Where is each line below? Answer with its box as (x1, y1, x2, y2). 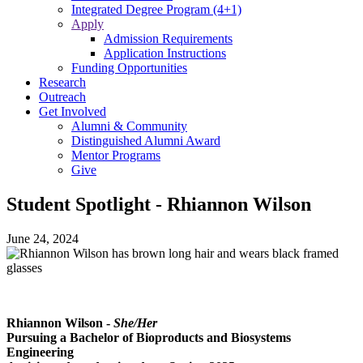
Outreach (39, 90, 86, 104)
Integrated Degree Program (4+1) (71, 2, 241, 16)
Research (39, 75, 86, 89)
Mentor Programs (71, 148, 160, 162)
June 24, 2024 (6, 231, 79, 246)
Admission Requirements (104, 32, 233, 45)
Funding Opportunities (71, 61, 187, 75)
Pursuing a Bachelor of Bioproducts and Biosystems (6, 330, 291, 344)
